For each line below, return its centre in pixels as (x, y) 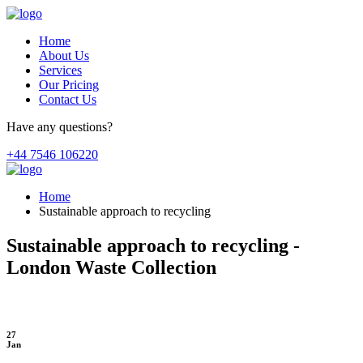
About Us (64, 56)
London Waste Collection (111, 267)
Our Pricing (69, 85)
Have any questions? (60, 127)
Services (60, 70)
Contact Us (68, 99)
